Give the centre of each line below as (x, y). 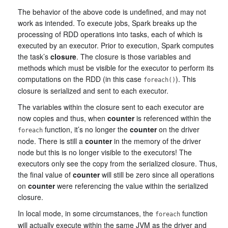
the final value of (45, 175)
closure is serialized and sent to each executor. (93, 91)
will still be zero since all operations (157, 175)
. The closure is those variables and (134, 56)
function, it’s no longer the (86, 129)
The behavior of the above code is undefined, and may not (112, 12)
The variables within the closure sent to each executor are (111, 107)
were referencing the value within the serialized (132, 186)
